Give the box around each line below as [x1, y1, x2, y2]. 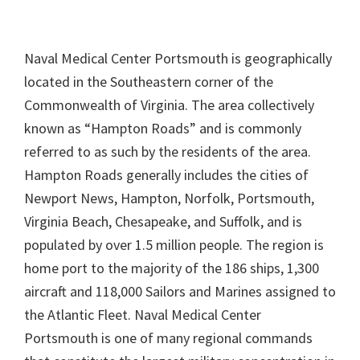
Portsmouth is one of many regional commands [24, 329, 313, 347]
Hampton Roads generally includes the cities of [24, 166, 309, 184]
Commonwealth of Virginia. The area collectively [24, 96, 314, 114]
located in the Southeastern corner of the [24, 72, 273, 91]
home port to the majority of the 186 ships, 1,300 [24, 259, 319, 277]
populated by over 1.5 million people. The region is [24, 235, 324, 254]
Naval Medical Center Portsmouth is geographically [24, 49, 332, 67]
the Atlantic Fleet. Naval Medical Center [24, 305, 261, 324]
